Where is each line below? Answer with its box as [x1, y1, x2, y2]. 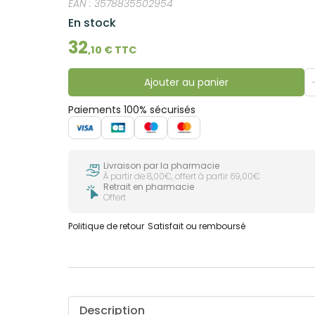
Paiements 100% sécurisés [68, 102, 196, 117]
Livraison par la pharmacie [103, 159, 220, 172]
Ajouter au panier [143, 75, 229, 89]
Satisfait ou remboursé [148, 219, 246, 232]
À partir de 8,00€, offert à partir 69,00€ [103, 169, 261, 182]
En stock [68, 14, 117, 31]
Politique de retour [68, 219, 145, 232]
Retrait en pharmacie [103, 180, 195, 193]
